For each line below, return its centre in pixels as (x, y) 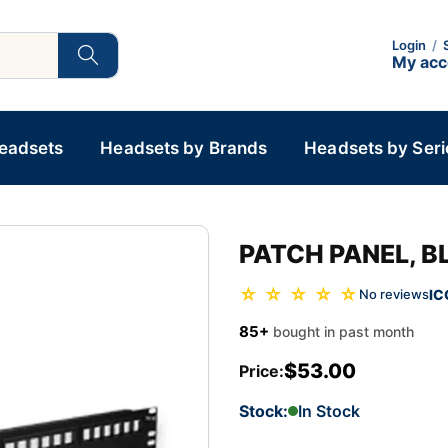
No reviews (394, 294)
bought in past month (343, 331)
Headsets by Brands (184, 148)
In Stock (329, 410)
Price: (261, 370)
